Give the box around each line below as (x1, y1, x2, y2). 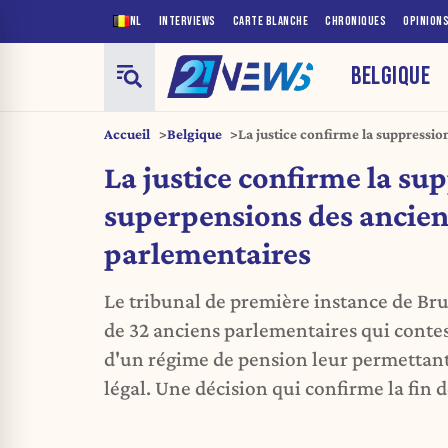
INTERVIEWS (158, 13, 216, 29)
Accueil (104, 125, 150, 142)
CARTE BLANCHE (232, 13, 308, 29)
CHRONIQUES (325, 13, 386, 29)
